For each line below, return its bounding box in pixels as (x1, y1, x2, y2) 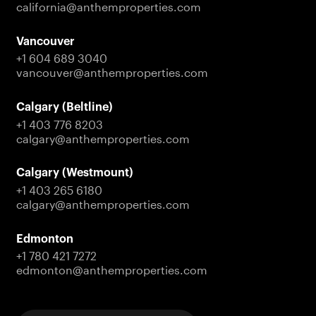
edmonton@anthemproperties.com (16, 263, 207, 277)
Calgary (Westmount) (16, 167, 133, 179)
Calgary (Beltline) (16, 102, 113, 114)
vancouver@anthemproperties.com (16, 66, 208, 80)
